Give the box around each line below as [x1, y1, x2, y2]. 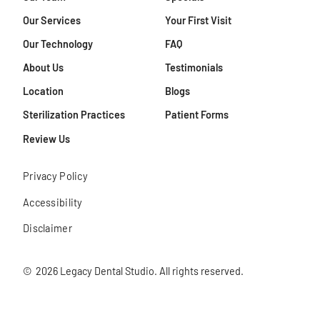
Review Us [23, 132, 70, 145]
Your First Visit [165, 14, 232, 26]
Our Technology [23, 37, 93, 50]
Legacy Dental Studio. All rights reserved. [60, 265, 244, 278]
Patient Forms [165, 109, 229, 121]
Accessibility [23, 196, 83, 209]
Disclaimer [23, 222, 72, 235]
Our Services [23, 14, 81, 26]
